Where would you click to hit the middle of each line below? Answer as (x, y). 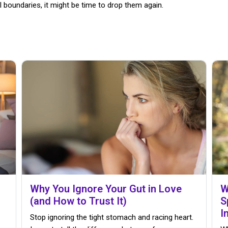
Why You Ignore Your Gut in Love (106, 189)
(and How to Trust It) (79, 201)
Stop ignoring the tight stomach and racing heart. (112, 218)
